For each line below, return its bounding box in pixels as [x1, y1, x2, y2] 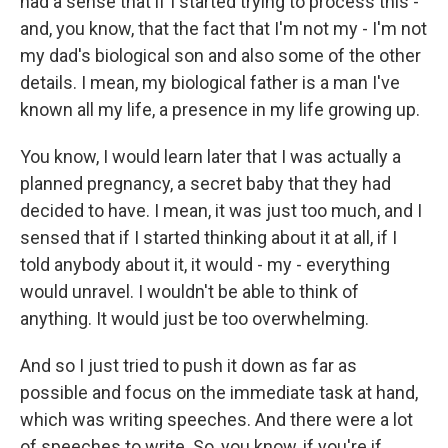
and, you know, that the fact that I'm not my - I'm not [20, 18, 427, 40]
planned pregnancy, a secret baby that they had [20, 173, 391, 195]
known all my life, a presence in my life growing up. [20, 99, 420, 121]
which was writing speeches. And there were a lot [20, 409, 413, 431]
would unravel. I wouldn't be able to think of [20, 281, 359, 303]
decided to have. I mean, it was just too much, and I [20, 200, 422, 222]
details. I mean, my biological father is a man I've [20, 72, 400, 94]
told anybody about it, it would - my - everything [20, 254, 390, 276]
